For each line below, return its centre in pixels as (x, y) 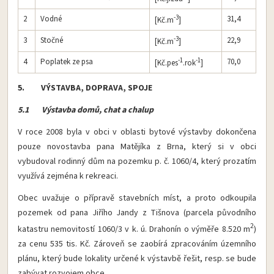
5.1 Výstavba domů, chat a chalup (86, 110)
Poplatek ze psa (67, 61)
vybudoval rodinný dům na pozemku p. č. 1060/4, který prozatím (137, 161)
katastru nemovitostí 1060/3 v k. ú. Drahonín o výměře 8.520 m (134, 229)
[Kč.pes (166, 63)
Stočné (52, 40)
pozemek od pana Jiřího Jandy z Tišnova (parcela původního (137, 213)
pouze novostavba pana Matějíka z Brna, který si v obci (137, 146)
